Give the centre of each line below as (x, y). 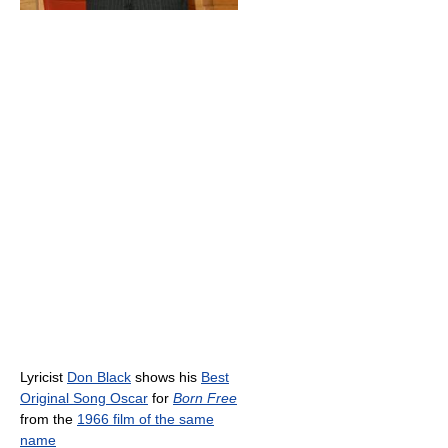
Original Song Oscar (84, 398)
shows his (166, 377)
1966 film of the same (145, 419)
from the (48, 419)
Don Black (99, 377)
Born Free (205, 398)
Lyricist (43, 377)
